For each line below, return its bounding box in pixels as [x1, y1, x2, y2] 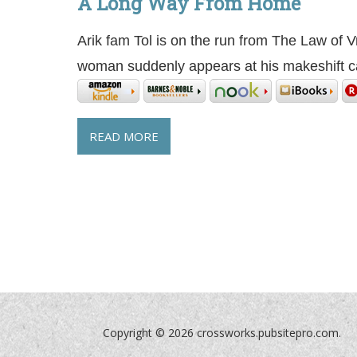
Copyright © [103, 325, 169, 341]
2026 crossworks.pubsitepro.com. [168, 325, 342, 341]
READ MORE [89, 128, 159, 145]
